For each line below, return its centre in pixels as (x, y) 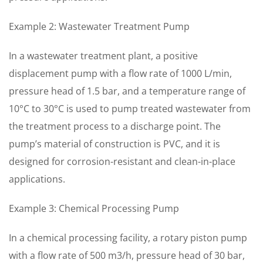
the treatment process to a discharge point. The (115, 126)
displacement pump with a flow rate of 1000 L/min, (120, 73)
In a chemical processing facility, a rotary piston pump (128, 238)
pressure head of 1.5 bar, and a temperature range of (127, 91)
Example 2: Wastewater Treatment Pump (99, 26)
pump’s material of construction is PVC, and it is (114, 144)
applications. (37, 179)
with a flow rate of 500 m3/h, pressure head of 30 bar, (127, 255)
